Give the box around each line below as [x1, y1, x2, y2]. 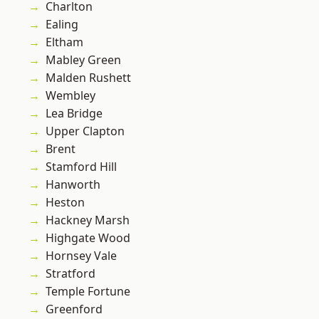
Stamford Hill [46, 159, 117, 175]
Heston [46, 194, 85, 211]
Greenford [46, 301, 103, 318]
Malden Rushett [46, 70, 131, 86]
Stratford [46, 266, 95, 282]
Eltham [46, 34, 83, 51]
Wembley [46, 88, 95, 104]
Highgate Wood [46, 230, 130, 246]
